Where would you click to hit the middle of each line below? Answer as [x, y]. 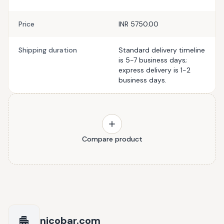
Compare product [112, 139]
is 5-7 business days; [153, 60]
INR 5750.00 [138, 24]
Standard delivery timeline [162, 50]
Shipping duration [48, 50]
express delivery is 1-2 [154, 70]
